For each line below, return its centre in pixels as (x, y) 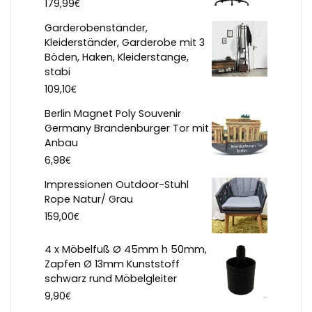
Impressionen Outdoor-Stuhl (117, 185)
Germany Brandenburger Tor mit (127, 128)
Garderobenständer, (96, 28)
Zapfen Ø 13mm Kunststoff (112, 264)
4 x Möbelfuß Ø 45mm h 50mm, (126, 250)
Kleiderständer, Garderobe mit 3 (125, 43)
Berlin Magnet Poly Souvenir (113, 114)
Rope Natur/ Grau (89, 200)
